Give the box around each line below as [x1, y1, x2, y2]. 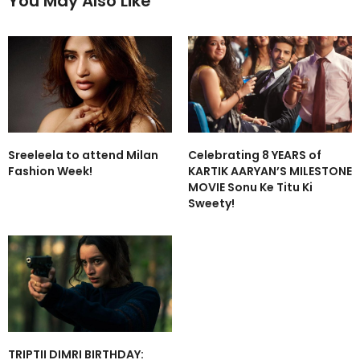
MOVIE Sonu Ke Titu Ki [188, 178, 313, 195]
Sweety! [188, 194, 235, 211]
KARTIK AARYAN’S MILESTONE [188, 162, 352, 179]
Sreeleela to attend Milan [8, 146, 158, 163]
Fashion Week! [8, 162, 92, 179]
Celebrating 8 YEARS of [188, 146, 321, 163]
